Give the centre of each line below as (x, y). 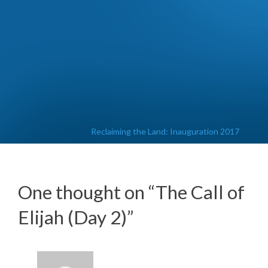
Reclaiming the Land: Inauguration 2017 (165, 131)
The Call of (200, 192)
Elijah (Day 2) (72, 217)
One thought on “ (87, 192)
